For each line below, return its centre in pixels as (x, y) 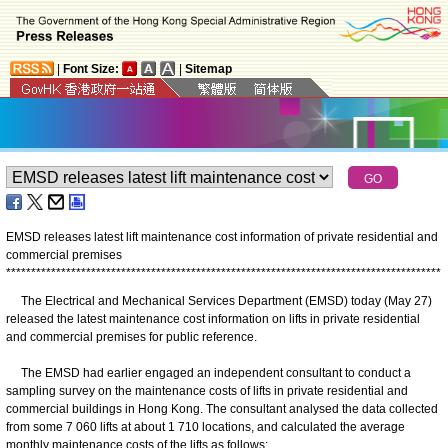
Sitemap (208, 68)
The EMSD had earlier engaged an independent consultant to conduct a (208, 372)
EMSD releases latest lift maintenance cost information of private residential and (222, 236)
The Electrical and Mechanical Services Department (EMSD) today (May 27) (219, 300)
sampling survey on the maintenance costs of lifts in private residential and (207, 390)
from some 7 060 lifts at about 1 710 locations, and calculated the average (205, 426)
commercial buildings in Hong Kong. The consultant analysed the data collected (222, 408)
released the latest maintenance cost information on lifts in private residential (213, 318)
